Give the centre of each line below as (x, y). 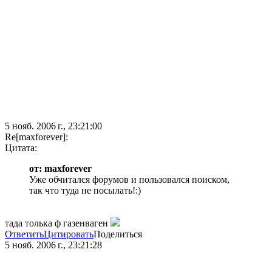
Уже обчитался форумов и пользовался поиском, (129, 180)
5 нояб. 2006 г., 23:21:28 (53, 245)
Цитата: (21, 148)
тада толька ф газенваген (58, 223)
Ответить (24, 234)
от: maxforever (60, 169)
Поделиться (118, 234)
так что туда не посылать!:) (85, 191)
